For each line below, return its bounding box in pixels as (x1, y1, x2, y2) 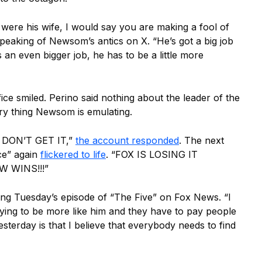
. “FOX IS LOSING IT (106, 149, 198, 160)
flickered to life (40, 149, 106, 160)
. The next (179, 135, 224, 146)
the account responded (75, 135, 179, 146)
